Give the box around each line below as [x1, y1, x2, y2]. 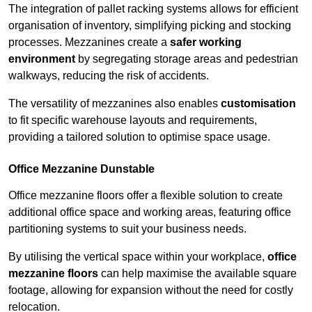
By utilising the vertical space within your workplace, [8, 251, 267, 263]
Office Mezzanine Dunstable [8, 163, 155, 175]
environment [8, 53, 75, 65]
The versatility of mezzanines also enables [8, 97, 221, 110]
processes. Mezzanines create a [8, 36, 170, 49]
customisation [221, 97, 296, 110]
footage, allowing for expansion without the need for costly [8, 284, 293, 297]
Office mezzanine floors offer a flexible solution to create [8, 189, 283, 202]
